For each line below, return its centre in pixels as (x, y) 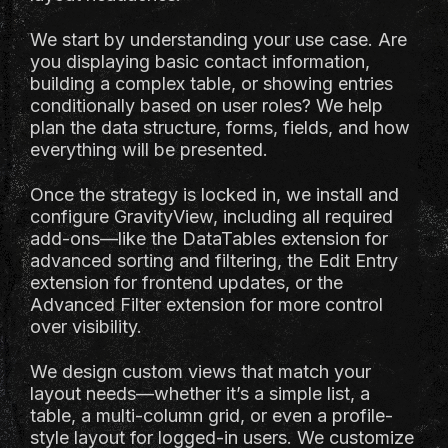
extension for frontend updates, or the (186, 282)
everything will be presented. (149, 149)
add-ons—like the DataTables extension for (209, 238)
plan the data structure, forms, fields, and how (220, 127)
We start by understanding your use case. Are (218, 39)
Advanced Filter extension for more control (206, 304)
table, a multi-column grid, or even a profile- (211, 415)
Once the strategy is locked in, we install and (214, 194)
